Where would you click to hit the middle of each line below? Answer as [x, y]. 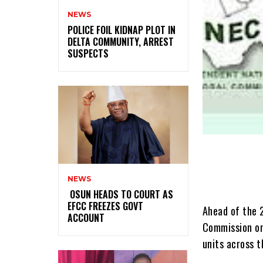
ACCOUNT [86, 218]
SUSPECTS [88, 53]
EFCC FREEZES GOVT [105, 206]
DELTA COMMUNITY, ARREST [121, 41]
